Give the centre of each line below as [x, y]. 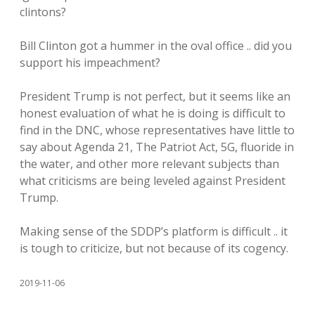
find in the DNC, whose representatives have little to [157, 130]
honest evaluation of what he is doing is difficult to [153, 113]
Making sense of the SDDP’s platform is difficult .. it [154, 231]
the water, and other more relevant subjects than [149, 164]
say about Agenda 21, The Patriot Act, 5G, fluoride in [157, 147]
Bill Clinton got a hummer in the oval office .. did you [156, 46]
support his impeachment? [90, 63]
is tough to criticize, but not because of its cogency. [154, 248]
